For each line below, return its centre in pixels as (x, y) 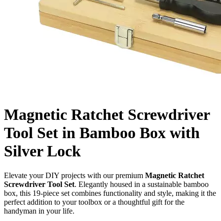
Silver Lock (42, 151)
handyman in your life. (39, 211)
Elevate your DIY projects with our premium (74, 175)
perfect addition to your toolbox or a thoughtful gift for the (94, 202)
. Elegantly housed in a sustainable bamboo (142, 184)
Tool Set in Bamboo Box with (102, 133)
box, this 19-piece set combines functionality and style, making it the (110, 193)
